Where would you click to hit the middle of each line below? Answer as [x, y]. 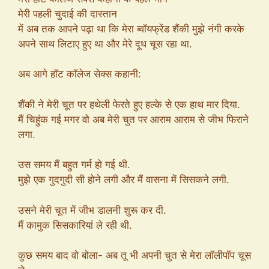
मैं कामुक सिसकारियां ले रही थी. [75, 225]
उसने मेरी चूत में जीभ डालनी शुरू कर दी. [92, 210]
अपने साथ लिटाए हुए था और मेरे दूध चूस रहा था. [105, 44]
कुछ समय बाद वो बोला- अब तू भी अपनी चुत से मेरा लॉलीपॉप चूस [134, 255]
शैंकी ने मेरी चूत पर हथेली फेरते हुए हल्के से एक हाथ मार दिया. [129, 104]
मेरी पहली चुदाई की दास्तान [68, 14]
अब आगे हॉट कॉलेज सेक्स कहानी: [80, 74]
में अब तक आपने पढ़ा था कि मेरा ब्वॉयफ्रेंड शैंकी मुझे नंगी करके [131, 29]
